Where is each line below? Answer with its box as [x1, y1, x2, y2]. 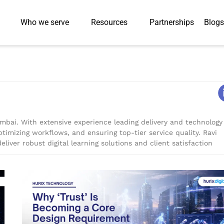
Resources [90, 17, 127, 27]
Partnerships [149, 17, 194, 27]
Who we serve [20, 17, 69, 27]
